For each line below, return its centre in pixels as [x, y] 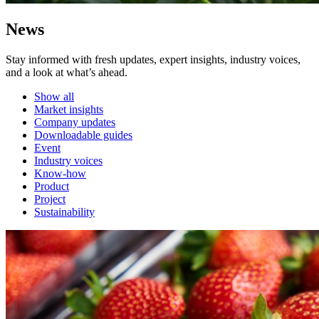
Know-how [60, 174]
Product [52, 187]
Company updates [75, 122]
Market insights [69, 110]
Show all [54, 97]
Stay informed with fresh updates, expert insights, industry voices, [153, 60]
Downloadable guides [83, 135]
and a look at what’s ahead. [67, 73]
